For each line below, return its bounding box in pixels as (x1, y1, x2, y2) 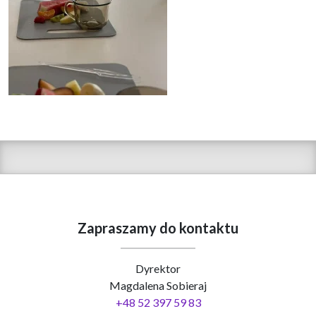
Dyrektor (135, 262, 181, 275)
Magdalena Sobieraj (109, 279, 207, 292)
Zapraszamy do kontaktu (78, 219, 238, 236)
